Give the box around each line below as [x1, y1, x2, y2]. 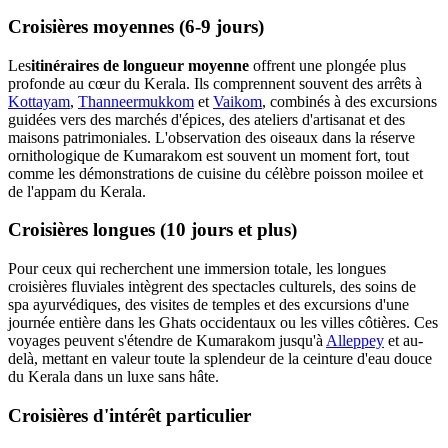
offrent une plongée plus [249, 56, 406, 74]
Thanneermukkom [78, 92, 194, 110]
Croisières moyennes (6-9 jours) [8, 16, 264, 38]
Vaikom [213, 92, 262, 110]
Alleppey [326, 332, 384, 350]
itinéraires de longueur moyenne [31, 56, 249, 74]
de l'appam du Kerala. [8, 182, 146, 200]
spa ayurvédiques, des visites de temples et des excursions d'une [8, 296, 409, 314]
